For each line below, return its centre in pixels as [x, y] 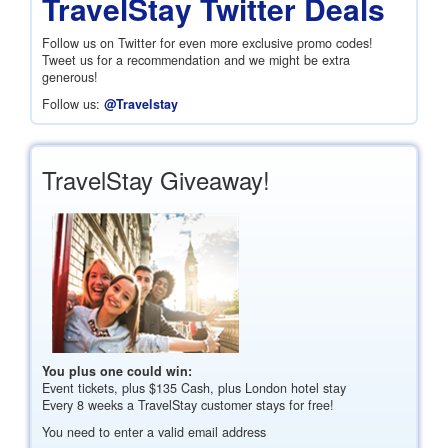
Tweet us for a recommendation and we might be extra [196, 60]
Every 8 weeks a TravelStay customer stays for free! [188, 405]
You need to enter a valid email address [154, 432]
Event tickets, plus [95, 388]
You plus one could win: [117, 371]
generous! [70, 77]
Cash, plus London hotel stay [261, 388]
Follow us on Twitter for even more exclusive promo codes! [207, 43]
